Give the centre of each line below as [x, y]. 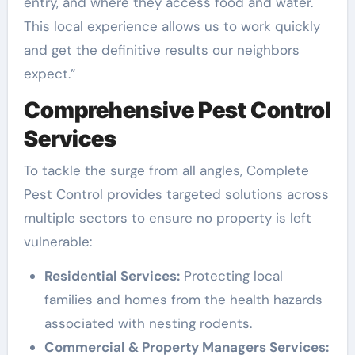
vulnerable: [57, 241]
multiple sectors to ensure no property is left [167, 218]
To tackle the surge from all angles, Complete [166, 170]
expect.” [49, 74]
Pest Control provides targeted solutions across [176, 194]
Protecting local [231, 275]
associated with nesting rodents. [148, 323]
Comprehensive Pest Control [177, 110]
